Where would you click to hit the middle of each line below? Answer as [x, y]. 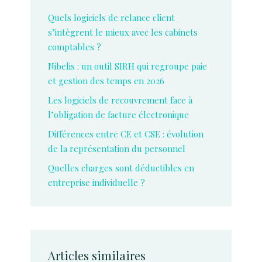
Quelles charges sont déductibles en [121, 168]
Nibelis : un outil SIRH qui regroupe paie [127, 66]
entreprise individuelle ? [96, 182]
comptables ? [75, 47]
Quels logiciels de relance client [111, 18]
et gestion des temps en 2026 [106, 81]
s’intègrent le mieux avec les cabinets [123, 32]
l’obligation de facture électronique [118, 115]
